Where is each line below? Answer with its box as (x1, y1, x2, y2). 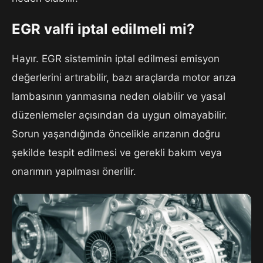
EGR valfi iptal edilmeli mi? (12, 21, 195, 38)
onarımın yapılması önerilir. (12, 165, 136, 177)
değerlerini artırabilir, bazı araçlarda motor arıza (12, 71, 236, 83)
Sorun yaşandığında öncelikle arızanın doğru (12, 127, 220, 140)
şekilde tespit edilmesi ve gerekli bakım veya (12, 146, 222, 159)
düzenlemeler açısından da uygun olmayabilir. (12, 109, 227, 121)
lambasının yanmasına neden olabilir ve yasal (12, 90, 225, 102)
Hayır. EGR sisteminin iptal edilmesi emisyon (12, 52, 220, 65)
